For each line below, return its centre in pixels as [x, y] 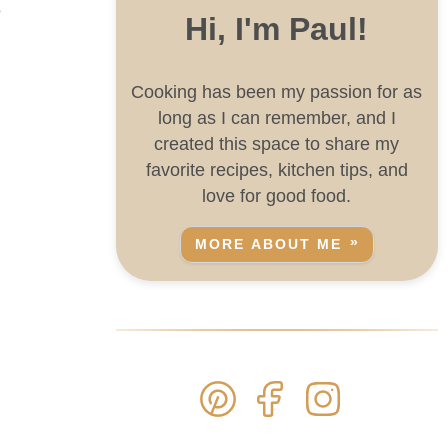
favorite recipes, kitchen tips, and [276, 169]
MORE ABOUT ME [269, 245]
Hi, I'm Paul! [277, 28]
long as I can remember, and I [276, 117]
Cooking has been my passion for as [277, 91]
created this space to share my [277, 143]
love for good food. [277, 195]
